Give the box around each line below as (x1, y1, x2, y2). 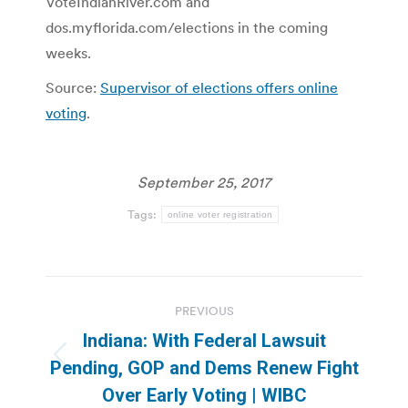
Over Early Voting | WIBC (101, 383, 307, 406)
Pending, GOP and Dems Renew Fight (49, 356, 359, 379)
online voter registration (167, 209, 273, 219)
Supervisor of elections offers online (100, 77, 338, 97)
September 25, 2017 (138, 172, 270, 191)
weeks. (46, 43, 91, 62)
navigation (45, 316, 192, 353)
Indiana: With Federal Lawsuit (82, 329, 326, 352)
